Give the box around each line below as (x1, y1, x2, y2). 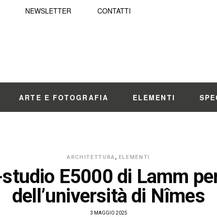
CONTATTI (97, 6, 131, 15)
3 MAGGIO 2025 (90, 210, 127, 216)
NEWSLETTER (25, 6, 71, 15)
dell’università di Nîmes (12, 185, 205, 207)
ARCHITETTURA (67, 154, 115, 160)
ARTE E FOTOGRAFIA (19, 93, 108, 102)
